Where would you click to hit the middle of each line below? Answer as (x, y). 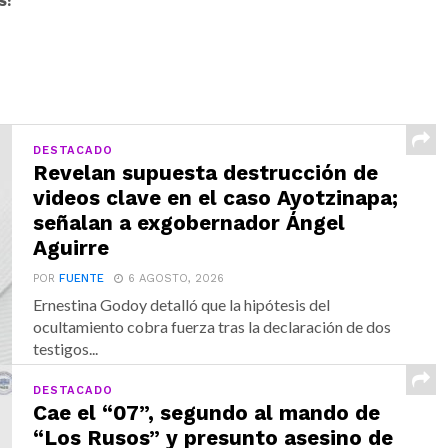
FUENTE (82, 278)
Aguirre (71, 247)
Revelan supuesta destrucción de (206, 172)
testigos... (66, 348)
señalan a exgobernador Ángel (189, 222)
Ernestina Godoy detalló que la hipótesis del (182, 304)
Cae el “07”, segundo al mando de (207, 412)
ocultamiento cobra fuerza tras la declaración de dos (212, 326)
